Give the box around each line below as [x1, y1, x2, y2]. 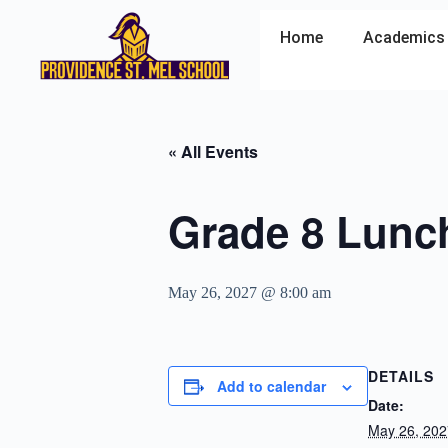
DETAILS [368, 366, 434, 386]
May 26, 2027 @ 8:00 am [168, 284, 331, 301]
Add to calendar [217, 376, 326, 396]
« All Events [168, 140, 258, 163]
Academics [363, 28, 445, 47]
